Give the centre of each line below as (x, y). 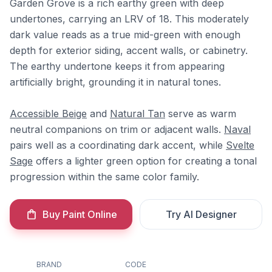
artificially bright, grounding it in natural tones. (115, 82)
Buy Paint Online (80, 214)
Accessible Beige (48, 114)
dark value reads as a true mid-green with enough (125, 35)
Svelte (240, 145)
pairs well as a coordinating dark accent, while (118, 145)
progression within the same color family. (104, 177)
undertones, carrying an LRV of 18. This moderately (129, 19)
